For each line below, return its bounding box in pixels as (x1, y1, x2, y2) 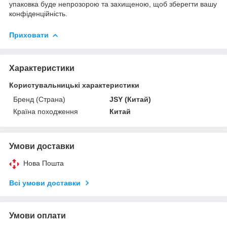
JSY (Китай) (109, 95, 152, 103)
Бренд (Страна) (13, 95, 65, 103)
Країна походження (13, 107, 78, 116)
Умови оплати (9, 211, 66, 220)
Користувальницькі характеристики (9, 81, 139, 89)
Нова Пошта (23, 159, 64, 167)
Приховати (9, 30, 49, 39)
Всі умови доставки (9, 178, 81, 187)
